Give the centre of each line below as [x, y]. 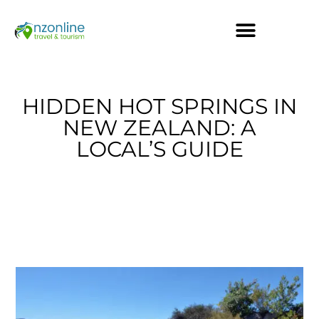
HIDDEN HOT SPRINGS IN [159, 106]
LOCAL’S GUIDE [159, 149]
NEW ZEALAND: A [159, 128]
